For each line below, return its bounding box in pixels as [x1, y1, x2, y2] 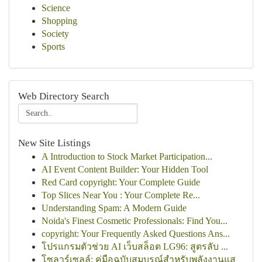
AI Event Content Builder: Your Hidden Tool [42, 164, 208, 174]
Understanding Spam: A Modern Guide [42, 203, 187, 213]
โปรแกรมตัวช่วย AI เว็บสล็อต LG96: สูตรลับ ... [42, 242, 228, 251]
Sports [42, 42, 65, 51]
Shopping [42, 16, 77, 26]
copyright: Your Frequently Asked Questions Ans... [42, 229, 230, 239]
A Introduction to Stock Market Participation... [42, 151, 212, 161]
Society [42, 29, 69, 39]
